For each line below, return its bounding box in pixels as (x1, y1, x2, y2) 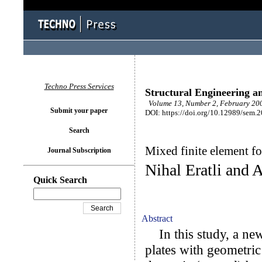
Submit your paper (50, 106, 108, 115)
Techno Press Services (44, 82, 114, 91)
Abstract (142, 213, 173, 223)
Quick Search (33, 175, 87, 185)
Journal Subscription (47, 146, 111, 154)
